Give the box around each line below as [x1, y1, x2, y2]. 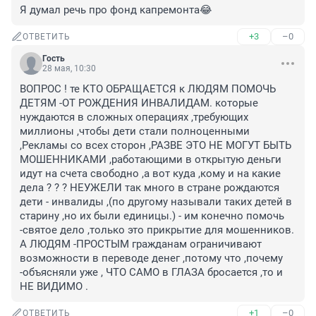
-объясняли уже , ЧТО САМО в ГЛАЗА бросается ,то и [20, 266, 283, 279]
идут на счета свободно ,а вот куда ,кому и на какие [20, 167, 281, 181]
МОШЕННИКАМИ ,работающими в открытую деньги [20, 153, 281, 166]
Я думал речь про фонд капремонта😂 [20, 4, 212, 17]
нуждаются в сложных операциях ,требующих [20, 111, 248, 124]
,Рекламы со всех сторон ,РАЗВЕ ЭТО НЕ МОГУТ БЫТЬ [20, 139, 291, 152]
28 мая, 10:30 [42, 63, 96, 74]
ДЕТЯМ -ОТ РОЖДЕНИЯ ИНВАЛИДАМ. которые [20, 97, 258, 110]
